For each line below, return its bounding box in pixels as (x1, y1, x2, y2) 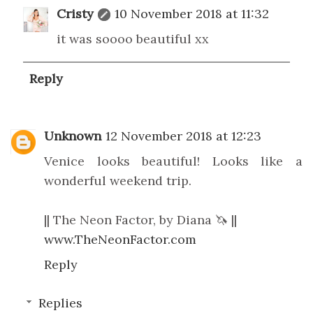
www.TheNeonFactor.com (44, 231, 196, 248)
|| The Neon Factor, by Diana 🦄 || (44, 212, 237, 228)
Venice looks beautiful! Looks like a (44, 153, 303, 170)
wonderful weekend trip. (44, 173, 191, 189)
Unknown (44, 128, 101, 145)
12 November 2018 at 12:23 (105, 128, 261, 145)
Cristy (57, 5, 94, 22)
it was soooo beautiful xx (57, 30, 209, 47)
